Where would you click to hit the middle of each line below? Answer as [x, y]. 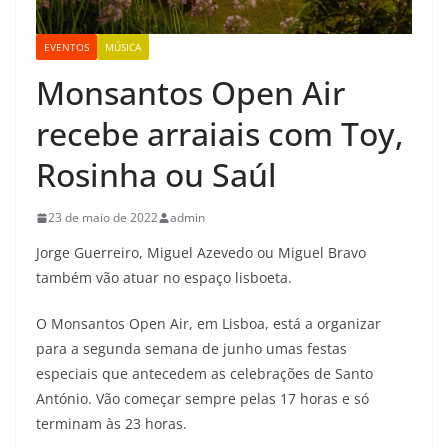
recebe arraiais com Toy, [220, 134]
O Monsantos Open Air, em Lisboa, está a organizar [208, 324]
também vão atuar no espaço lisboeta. [164, 278]
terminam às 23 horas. [111, 424]
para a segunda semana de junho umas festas [191, 349]
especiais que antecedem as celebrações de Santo [204, 374]
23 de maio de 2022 [103, 218]
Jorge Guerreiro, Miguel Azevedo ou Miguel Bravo [201, 253]
